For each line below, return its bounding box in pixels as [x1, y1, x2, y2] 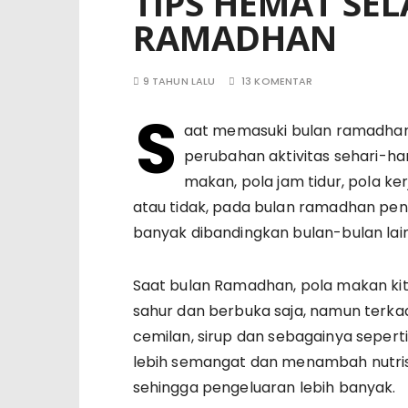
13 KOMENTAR [240, 74, 313, 88]
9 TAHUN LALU [142, 74, 216, 88]
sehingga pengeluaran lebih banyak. [132, 377, 396, 398]
